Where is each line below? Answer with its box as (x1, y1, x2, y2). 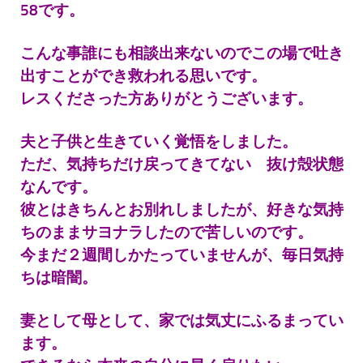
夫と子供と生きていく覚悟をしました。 (20, 131, 297, 151)
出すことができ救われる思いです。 (20, 66, 267, 85)
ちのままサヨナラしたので (20, 222, 205, 241)
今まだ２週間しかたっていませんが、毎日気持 (20, 245, 344, 264)
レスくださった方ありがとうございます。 (20, 88, 313, 108)
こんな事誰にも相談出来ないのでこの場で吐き (20, 43, 344, 62)
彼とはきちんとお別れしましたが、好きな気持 (20, 199, 344, 219)
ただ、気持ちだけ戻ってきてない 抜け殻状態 (20, 154, 344, 173)
